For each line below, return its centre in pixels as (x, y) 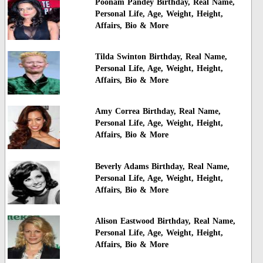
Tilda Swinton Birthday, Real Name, (161, 57)
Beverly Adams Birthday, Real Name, (162, 166)
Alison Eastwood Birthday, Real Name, (165, 221)
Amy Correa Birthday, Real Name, (158, 112)
